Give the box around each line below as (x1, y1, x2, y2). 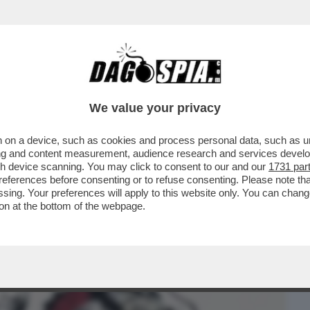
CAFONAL (81, 80, 130, 96)
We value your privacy (89, 101, 221, 115)
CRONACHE (149, 80, 206, 96)
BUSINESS (10, 80, 63, 96)
